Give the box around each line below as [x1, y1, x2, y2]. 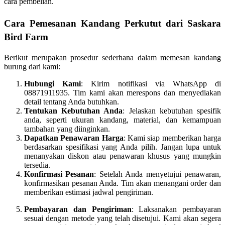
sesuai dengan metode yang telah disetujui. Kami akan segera [24, 213, 221, 222]
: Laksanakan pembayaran [131, 204, 221, 213]
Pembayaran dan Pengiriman [24, 204, 132, 213]
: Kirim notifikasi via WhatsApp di [81, 79, 221, 88]
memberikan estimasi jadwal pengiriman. [24, 187, 153, 196]
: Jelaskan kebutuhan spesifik [123, 106, 221, 115]
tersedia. [24, 160, 50, 169]
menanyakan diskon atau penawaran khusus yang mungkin [24, 151, 221, 160]
